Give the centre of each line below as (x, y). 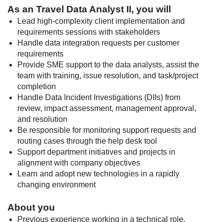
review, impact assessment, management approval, (107, 108)
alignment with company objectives (79, 163)
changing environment (56, 185)
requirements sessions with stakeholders (89, 32)
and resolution (42, 119)
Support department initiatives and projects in (96, 152)
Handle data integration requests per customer (98, 43)
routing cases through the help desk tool (87, 141)
